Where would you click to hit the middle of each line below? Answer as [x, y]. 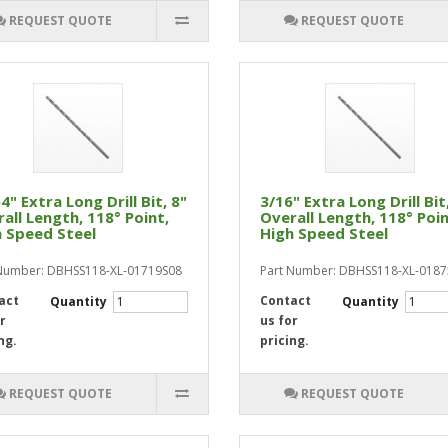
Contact [285, 300]
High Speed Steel [323, 233]
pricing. [284, 340]
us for [278, 320]
